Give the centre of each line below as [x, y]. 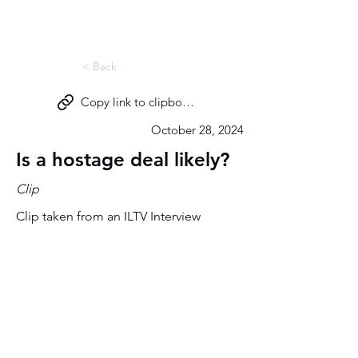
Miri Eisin [43, 21]
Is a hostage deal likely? [123, 159]
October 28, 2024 [197, 130]
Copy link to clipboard [140, 102]
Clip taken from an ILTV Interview [108, 216]
